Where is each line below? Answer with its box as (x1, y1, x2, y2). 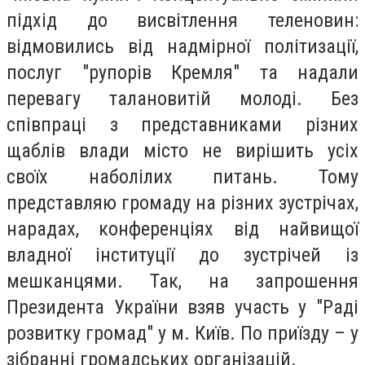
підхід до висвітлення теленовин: (7, 9, 358, 33)
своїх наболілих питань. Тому (7, 165, 358, 189)
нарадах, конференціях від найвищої (7, 218, 358, 241)
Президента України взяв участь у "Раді (7, 296, 358, 319)
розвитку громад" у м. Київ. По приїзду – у (7, 322, 358, 345)
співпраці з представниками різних (7, 113, 358, 137)
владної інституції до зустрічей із (7, 244, 358, 267)
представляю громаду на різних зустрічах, (7, 191, 358, 215)
